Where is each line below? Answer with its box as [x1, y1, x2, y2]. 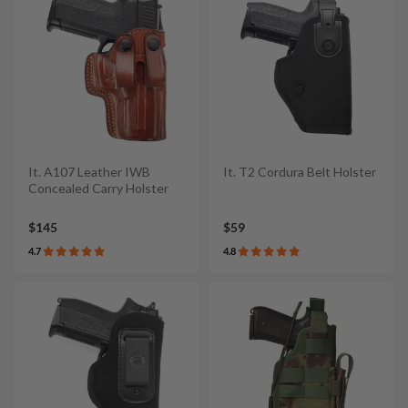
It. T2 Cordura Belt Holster [223, 164, 376, 180]
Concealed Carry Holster [28, 180, 168, 197]
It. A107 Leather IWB [28, 164, 150, 180]
